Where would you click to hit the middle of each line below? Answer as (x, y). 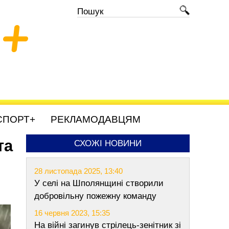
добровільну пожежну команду (95, 196)
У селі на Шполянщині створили (99, 183)
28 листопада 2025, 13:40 (78, 171)
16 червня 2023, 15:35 (72, 213)
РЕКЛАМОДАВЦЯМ (96, 119)
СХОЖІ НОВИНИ (108, 143)
